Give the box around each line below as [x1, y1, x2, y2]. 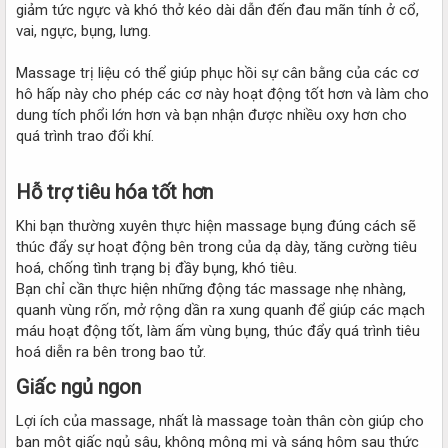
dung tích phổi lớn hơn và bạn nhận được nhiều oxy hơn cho [16, 105, 407, 124]
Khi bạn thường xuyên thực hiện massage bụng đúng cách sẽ [16, 216, 416, 235]
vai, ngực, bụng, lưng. [16, 21, 151, 40]
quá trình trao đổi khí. [16, 126, 154, 145]
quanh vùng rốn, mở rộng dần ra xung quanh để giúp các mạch [16, 300, 425, 319]
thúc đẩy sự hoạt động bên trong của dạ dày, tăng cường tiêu [16, 237, 417, 256]
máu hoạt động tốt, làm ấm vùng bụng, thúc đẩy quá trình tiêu [16, 321, 420, 340]
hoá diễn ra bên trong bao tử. [16, 342, 206, 361]
